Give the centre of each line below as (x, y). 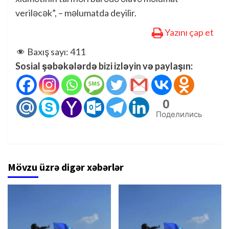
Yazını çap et (189, 32)
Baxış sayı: (48, 51)
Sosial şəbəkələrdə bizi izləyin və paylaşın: (104, 66)
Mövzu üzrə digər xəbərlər (66, 167)
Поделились (179, 114)
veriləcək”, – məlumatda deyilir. (76, 13)
